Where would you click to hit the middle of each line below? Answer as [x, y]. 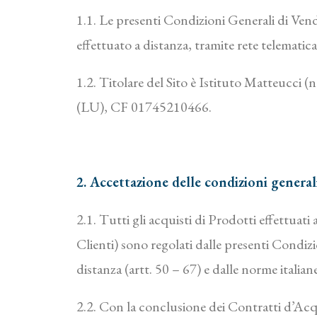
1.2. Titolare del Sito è [138, 82]
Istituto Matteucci [252, 82]
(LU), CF [104, 107]
